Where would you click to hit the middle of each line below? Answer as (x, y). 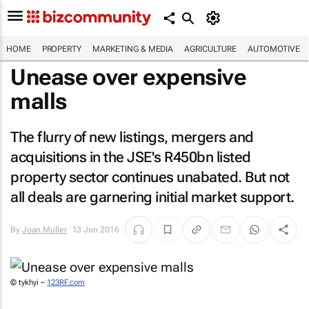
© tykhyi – (29, 282)
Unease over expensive (128, 77)
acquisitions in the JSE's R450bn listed (131, 157)
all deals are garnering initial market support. (152, 197)
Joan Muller (44, 230)
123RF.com (66, 282)
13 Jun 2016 (96, 230)
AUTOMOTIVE (274, 49)
